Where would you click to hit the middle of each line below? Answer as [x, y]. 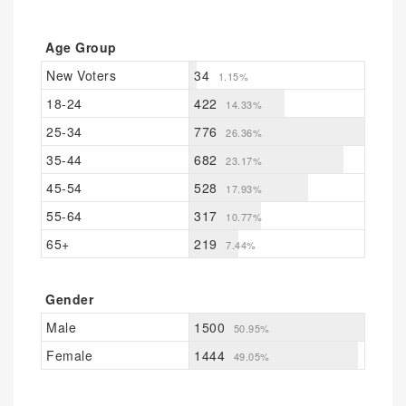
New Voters [81, 75]
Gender [69, 299]
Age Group [81, 47]
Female [69, 355]
